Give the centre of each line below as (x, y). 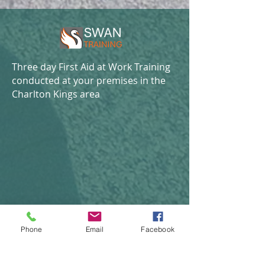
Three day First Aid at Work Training (91, 67)
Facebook (158, 229)
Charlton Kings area (56, 94)
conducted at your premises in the (89, 80)
